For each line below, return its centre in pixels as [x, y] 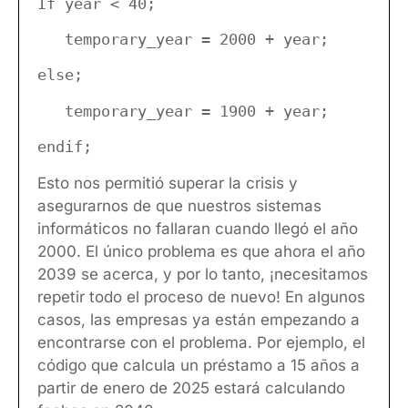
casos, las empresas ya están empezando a [199, 319]
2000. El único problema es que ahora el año [201, 251]
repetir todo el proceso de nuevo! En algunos [201, 296]
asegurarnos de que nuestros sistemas [179, 205]
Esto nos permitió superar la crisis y [168, 183]
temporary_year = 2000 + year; [183, 39]
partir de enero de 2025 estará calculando [191, 388]
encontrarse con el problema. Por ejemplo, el [201, 342]
